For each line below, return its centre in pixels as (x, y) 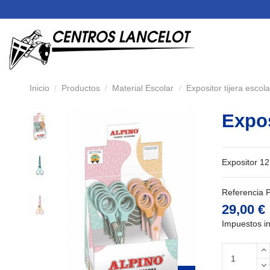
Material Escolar (143, 88)
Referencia (242, 193)
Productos (80, 88)
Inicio (39, 88)
